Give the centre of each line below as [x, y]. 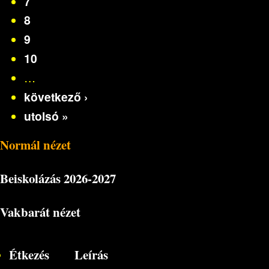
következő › [56, 96]
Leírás [91, 254]
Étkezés [29, 254]
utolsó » [46, 116]
